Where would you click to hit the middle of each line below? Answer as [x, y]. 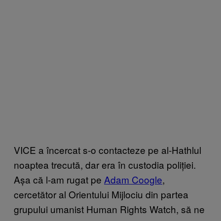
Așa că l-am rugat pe [59, 179]
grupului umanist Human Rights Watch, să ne [109, 209]
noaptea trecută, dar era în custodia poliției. [105, 164]
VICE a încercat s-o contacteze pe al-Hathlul [108, 149]
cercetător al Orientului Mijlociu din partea [101, 194]
